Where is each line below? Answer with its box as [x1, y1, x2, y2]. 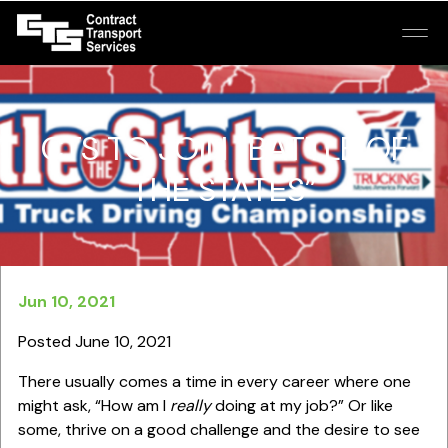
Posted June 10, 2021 [17, 331, 171, 352]
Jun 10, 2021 [17, 291, 115, 312]
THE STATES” [131, 168, 317, 211]
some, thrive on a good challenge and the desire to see [17, 419, 420, 440]
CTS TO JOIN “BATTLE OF [40, 127, 408, 170]
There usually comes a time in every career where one [17, 371, 411, 392]
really [169, 395, 211, 416]
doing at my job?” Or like [210, 395, 393, 416]
